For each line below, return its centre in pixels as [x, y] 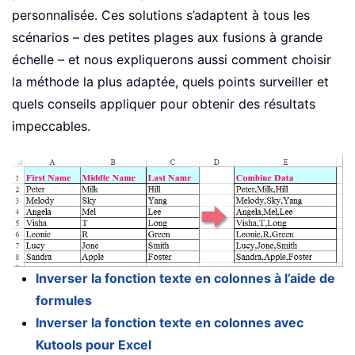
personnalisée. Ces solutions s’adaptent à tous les [161, 15]
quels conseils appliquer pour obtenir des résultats [164, 104]
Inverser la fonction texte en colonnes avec [170, 323]
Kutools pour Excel [94, 345]
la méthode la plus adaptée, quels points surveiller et [170, 82]
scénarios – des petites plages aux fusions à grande [167, 38]
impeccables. [51, 126]
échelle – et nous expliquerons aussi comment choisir [172, 60]
